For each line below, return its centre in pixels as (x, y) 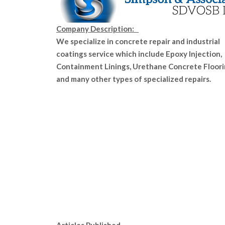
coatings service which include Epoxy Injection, (139, 54)
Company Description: (97, 29)
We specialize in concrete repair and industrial (138, 41)
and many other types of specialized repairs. (134, 79)
